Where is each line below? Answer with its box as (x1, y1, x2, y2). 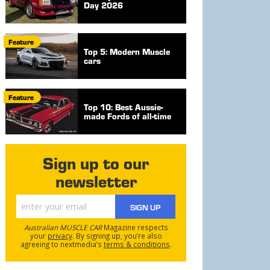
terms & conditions (103, 239, 170, 250)
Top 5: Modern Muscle (84, 45, 170, 57)
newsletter (55, 170, 137, 192)
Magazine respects (101, 222, 168, 233)
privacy (47, 231, 72, 241)
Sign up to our (43, 152, 149, 174)
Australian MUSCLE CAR (24, 222, 102, 233)
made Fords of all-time (84, 110, 171, 122)
